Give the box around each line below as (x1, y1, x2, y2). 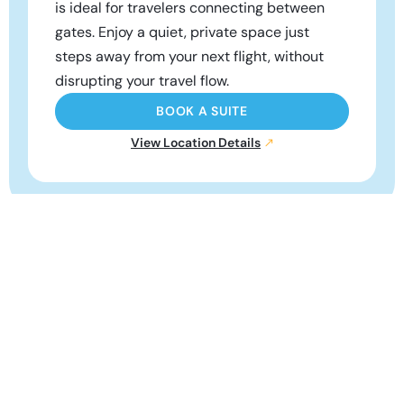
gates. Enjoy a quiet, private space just (55, 23, 310, 42)
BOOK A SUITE (156, 103, 248, 120)
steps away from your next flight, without (55, 47, 325, 67)
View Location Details (131, 134, 261, 151)
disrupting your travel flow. (55, 71, 230, 91)
